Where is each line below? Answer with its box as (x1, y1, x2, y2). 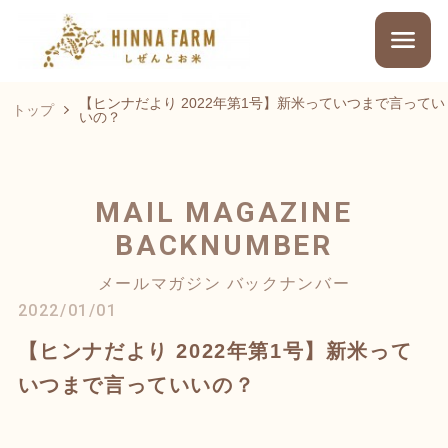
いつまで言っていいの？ (17, 373, 256, 396)
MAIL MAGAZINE (95, 195, 353, 229)
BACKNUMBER (115, 228, 333, 262)
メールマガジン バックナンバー (97, 273, 351, 292)
